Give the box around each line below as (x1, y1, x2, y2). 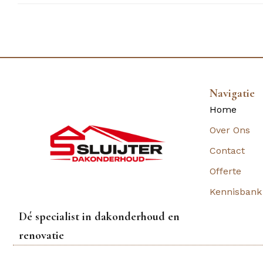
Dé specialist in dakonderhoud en (19, 209, 180, 224)
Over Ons (210, 124, 250, 136)
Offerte (210, 166, 241, 177)
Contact (210, 145, 245, 157)
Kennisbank (210, 186, 262, 198)
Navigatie (210, 86, 255, 101)
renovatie (19, 228, 64, 242)
